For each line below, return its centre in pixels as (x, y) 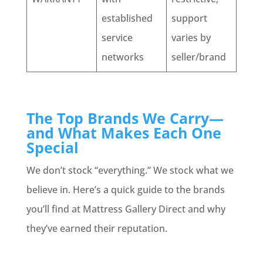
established (127, 18)
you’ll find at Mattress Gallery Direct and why (126, 209)
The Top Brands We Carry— (125, 118)
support (189, 18)
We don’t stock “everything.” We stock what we (130, 170)
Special (52, 147)
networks (122, 57)
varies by (191, 38)
